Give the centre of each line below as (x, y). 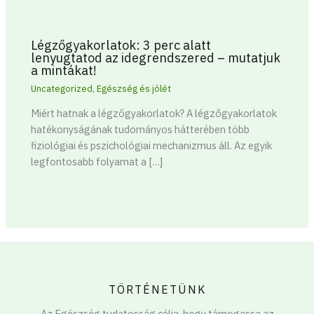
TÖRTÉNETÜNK (157, 289)
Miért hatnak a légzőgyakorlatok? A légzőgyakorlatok (154, 114)
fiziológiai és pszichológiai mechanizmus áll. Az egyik (152, 146)
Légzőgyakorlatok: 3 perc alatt (121, 45)
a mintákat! (64, 70)
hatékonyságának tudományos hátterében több (141, 130)
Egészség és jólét (134, 88)
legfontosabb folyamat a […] (97, 162)
